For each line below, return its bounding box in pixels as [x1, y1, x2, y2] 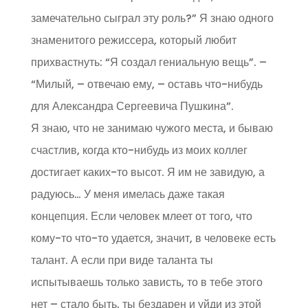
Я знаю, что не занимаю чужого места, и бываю [30, 120, 273, 137]
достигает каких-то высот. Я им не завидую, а [30, 164, 265, 181]
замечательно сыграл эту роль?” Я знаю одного [30, 10, 274, 27]
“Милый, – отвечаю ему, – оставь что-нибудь [30, 76, 263, 93]
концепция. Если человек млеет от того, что [30, 208, 252, 225]
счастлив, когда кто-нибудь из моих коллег [30, 142, 247, 159]
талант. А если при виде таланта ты [30, 252, 213, 269]
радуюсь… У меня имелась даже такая [30, 186, 225, 203]
